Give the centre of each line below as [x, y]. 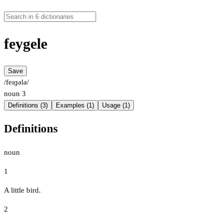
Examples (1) [75, 106]
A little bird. [22, 190]
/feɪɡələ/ [16, 82]
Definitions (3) [28, 106]
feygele [26, 44]
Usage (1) [116, 106]
